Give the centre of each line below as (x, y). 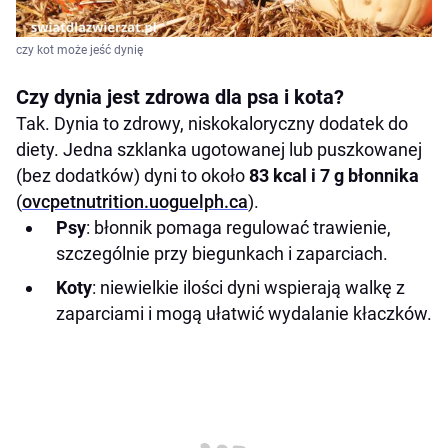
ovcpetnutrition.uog (100, 202)
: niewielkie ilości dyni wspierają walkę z (248, 288)
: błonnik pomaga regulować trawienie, (238, 228)
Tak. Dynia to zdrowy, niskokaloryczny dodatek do (212, 124)
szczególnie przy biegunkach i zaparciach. (222, 254)
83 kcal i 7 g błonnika (334, 176)
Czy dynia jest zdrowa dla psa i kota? (180, 97)
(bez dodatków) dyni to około (132, 176)
